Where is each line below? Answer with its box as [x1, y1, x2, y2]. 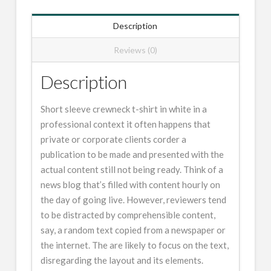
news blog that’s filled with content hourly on [40, 178, 220, 190]
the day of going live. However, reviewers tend [40, 194, 226, 205]
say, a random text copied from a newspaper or [40, 224, 226, 235]
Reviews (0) [113, 44, 157, 55]
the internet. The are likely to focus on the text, [40, 239, 229, 250]
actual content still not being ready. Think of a [40, 163, 223, 175]
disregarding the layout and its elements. [40, 254, 203, 266]
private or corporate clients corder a [40, 133, 186, 145]
